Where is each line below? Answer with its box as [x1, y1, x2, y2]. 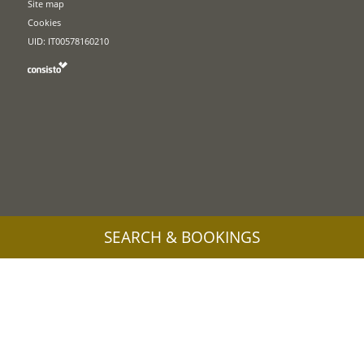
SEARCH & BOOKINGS [104, 227, 260, 248]
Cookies [28, 16, 62, 29]
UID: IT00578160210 [28, 35, 110, 48]
